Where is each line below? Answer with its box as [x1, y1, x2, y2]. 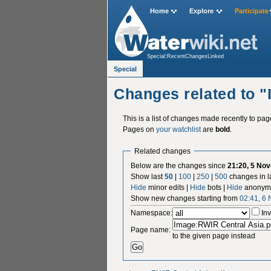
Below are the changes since [131, 161, 228, 170]
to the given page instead [172, 231, 256, 240]
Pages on [122, 125, 156, 134]
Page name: [131, 225, 171, 234]
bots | [206, 183, 227, 192]
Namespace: [131, 208, 173, 217]
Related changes [134, 146, 191, 155]
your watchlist [155, 125, 201, 134]
